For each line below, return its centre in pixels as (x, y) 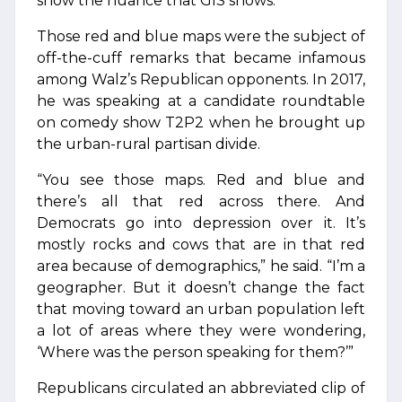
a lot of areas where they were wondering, (201, 331)
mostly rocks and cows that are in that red (201, 245)
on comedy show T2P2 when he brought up (201, 122)
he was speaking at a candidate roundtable (201, 101)
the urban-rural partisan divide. (149, 144)
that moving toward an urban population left (201, 309)
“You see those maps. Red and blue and (201, 180)
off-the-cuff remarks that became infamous (201, 58)
